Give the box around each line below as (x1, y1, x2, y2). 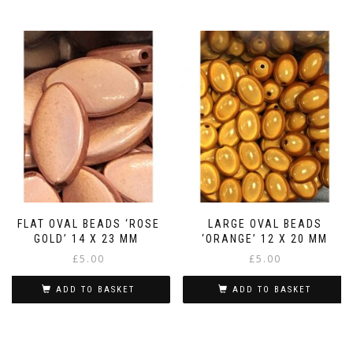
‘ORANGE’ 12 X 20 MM (202, 232, 328, 245)
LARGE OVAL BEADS (207, 217, 322, 230)
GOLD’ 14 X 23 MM (34, 232, 143, 245)
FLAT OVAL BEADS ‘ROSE (17, 217, 160, 230)
